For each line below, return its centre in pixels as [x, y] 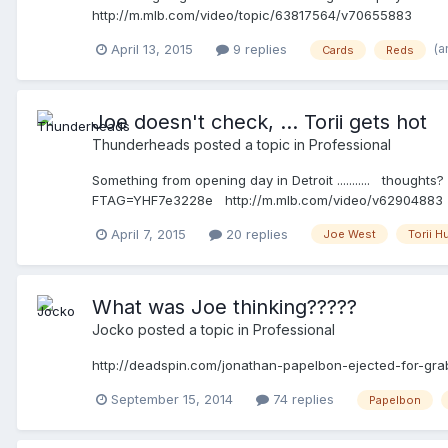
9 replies [258, 48]
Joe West [349, 234]
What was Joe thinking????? [224, 306]
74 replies [301, 399]
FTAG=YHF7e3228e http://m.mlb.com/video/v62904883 [267, 199]
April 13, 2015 [152, 48]
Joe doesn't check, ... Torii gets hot [259, 121]
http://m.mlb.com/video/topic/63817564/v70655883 [260, 15]
